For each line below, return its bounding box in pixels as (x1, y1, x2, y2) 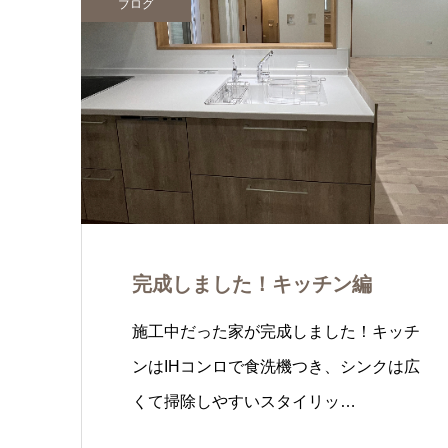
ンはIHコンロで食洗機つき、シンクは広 (132, 358, 420, 375)
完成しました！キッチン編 (132, 273, 372, 295)
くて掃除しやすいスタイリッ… (132, 393, 356, 410)
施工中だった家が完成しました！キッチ (132, 323, 420, 340)
